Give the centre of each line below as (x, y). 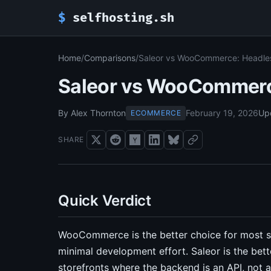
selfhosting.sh (120, 18)
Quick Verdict (105, 201)
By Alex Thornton (92, 113)
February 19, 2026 (222, 113)
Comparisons (110, 58)
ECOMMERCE (156, 113)
